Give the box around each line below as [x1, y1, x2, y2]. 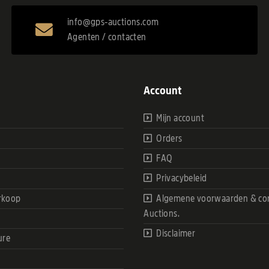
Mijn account [156, 113, 204, 124]
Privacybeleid [156, 174, 207, 184]
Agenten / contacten [67, 32, 147, 42]
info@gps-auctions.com [67, 17, 159, 27]
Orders [156, 133, 183, 144]
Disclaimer [156, 229, 196, 239]
